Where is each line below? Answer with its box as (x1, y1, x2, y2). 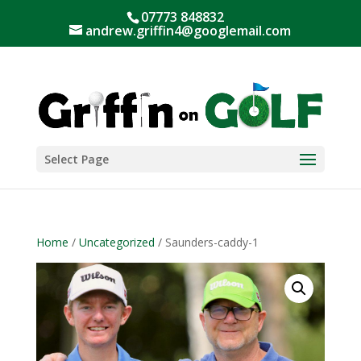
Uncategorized (78, 234, 155, 250)
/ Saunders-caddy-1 (154, 234, 259, 250)
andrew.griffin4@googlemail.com (85, 22, 292, 39)
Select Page (44, 151, 109, 167)
